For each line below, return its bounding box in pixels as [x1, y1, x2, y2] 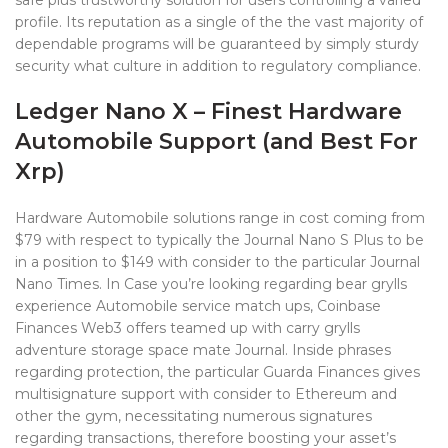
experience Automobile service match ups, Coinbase [15, 297, 381, 315]
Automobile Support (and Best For [15, 128, 418, 155]
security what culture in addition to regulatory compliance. [15, 57, 421, 75]
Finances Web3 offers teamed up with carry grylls [15, 319, 360, 337]
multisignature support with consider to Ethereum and [15, 385, 397, 403]
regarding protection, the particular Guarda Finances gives [15, 363, 420, 381]
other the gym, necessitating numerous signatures [15, 407, 372, 425]
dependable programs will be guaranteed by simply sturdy [15, 35, 419, 53]
